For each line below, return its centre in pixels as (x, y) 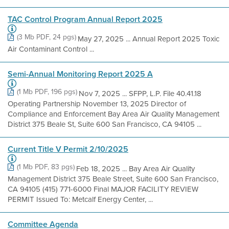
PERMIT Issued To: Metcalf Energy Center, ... (80, 199)
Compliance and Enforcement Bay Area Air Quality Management (113, 114)
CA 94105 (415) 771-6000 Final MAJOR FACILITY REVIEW (103, 189)
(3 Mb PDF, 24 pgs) (47, 37)
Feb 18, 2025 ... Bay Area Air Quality (135, 169)
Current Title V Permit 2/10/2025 (68, 149)
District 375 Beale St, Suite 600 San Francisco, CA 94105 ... (105, 124)
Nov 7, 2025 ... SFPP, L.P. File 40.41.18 (140, 94)
